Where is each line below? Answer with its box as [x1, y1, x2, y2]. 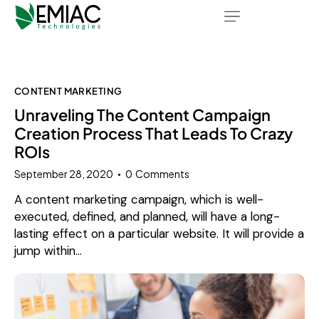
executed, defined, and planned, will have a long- [14, 208, 280, 224]
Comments [135, 167, 190, 181]
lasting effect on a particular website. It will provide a [14, 225, 304, 241]
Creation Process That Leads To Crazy [14, 123, 293, 144]
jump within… [14, 242, 82, 258]
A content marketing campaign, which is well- [14, 191, 263, 207]
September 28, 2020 [14, 167, 113, 181]
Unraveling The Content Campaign [14, 105, 271, 125]
